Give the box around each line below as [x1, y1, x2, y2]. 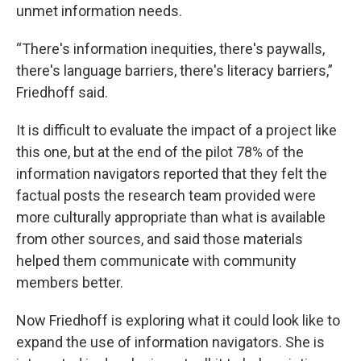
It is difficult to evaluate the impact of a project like [16, 122, 337, 139]
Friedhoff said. [16, 84, 108, 101]
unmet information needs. [16, 2, 182, 19]
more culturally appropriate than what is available [16, 209, 326, 226]
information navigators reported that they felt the [16, 165, 327, 182]
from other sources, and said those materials [16, 230, 303, 247]
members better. [16, 274, 123, 291]
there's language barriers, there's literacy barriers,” [16, 62, 333, 79]
